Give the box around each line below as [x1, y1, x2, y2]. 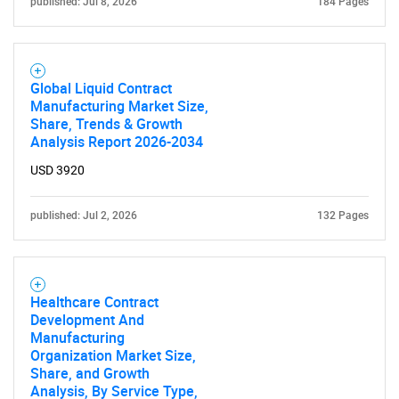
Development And [30, 310, 144, 330]
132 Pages [317, 209, 369, 222]
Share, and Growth [30, 363, 150, 383]
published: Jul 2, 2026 [30, 209, 137, 222]
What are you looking [32, 176, 367, 225]
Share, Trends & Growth [30, 114, 183, 134]
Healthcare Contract [30, 292, 159, 312]
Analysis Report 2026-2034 [30, 132, 203, 151]
